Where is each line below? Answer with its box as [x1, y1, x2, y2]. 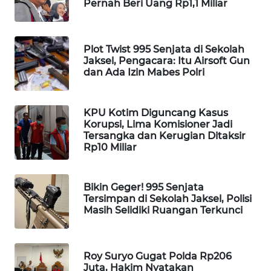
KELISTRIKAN [24, 209, 73, 220]
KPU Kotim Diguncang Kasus [83, 106, 228, 119]
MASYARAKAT [24, 197, 73, 207]
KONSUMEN [24, 152, 67, 163]
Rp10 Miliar [83, 141, 137, 153]
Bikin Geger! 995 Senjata [83, 181, 204, 194]
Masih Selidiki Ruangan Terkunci [83, 204, 243, 217]
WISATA [27, 33, 54, 44]
